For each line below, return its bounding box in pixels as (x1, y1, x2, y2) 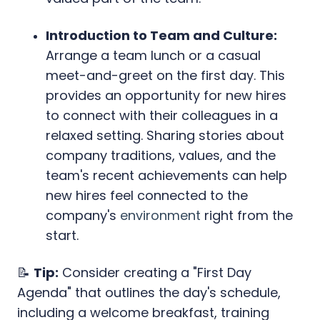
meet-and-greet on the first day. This (46, 66, 285, 84)
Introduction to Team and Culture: (46, 26, 277, 44)
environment (120, 206, 201, 224)
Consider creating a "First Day (59, 263, 251, 281)
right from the (201, 206, 293, 224)
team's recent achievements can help (46, 166, 287, 184)
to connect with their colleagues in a (46, 106, 278, 124)
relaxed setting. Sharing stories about (46, 126, 284, 144)
